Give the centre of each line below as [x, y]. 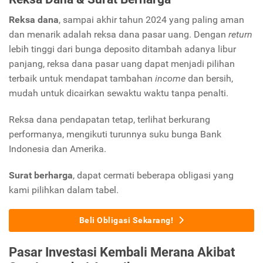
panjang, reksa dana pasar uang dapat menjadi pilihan [122, 64]
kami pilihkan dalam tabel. [64, 190]
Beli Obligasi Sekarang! [126, 220]
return [240, 35]
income [170, 79]
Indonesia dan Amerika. [58, 149]
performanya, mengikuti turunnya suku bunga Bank [115, 134]
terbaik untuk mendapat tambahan [82, 79]
